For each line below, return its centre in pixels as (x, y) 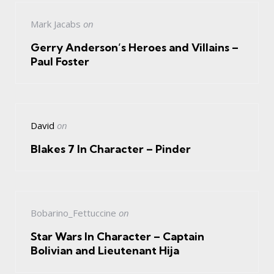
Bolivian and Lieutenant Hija (105, 251)
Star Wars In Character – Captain (117, 237)
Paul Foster (60, 62)
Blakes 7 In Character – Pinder (111, 149)
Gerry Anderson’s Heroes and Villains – (135, 48)
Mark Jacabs (56, 24)
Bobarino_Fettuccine (73, 213)
